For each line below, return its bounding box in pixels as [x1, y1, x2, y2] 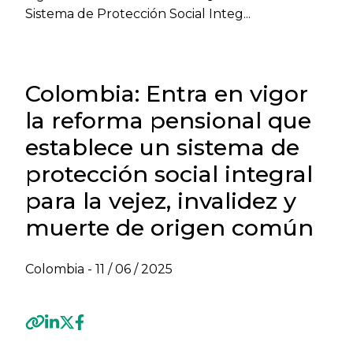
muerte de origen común [25, 214, 314, 241]
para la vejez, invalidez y [25, 187, 296, 214]
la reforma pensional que [25, 106, 311, 134]
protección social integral [25, 160, 313, 188]
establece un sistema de [25, 133, 299, 161]
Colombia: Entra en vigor [25, 80, 308, 107]
